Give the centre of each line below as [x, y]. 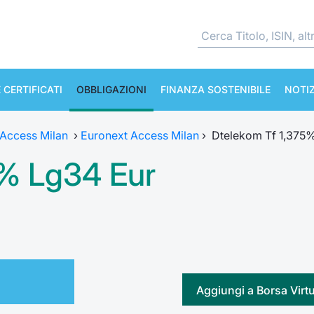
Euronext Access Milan [140, 135]
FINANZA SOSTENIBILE [216, 89]
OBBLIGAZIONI [111, 89]
